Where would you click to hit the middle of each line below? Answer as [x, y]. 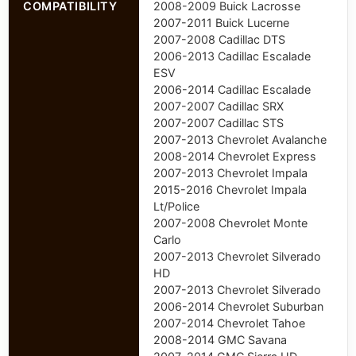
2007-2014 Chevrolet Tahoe [229, 323]
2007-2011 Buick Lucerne [221, 22]
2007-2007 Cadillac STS [219, 122]
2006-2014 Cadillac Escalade [232, 89]
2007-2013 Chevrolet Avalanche [240, 139]
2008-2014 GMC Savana [220, 339]
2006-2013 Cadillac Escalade [232, 56]
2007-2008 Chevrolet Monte [230, 222]
